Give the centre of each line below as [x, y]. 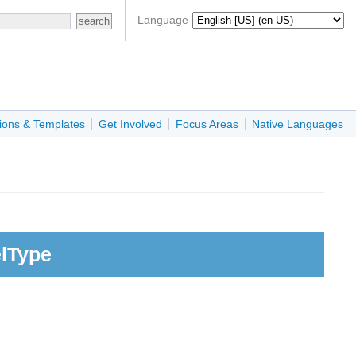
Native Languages [298, 124]
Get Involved [130, 124]
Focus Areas [207, 124]
